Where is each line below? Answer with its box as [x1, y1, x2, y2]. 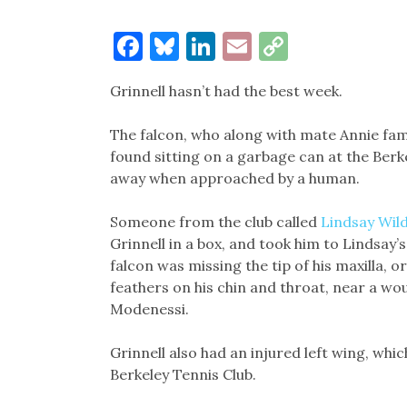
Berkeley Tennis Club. [109, 364, 256, 383]
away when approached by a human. [109, 168, 360, 187]
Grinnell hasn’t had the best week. [109, 81, 342, 100]
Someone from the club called [109, 212, 321, 231]
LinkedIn [214, 26, 333, 65]
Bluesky [178, 26, 284, 65]
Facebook [142, 26, 268, 65]
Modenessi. [109, 299, 189, 318]
